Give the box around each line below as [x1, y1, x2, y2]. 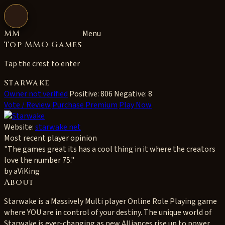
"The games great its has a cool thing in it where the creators [4, 144, 215, 155]
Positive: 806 [69, 88, 113, 99]
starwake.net [35, 122, 81, 133]
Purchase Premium [52, 99, 118, 110]
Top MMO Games [4, 39, 82, 50]
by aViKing [4, 166, 40, 177]
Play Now [119, 99, 152, 110]
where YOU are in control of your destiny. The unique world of [4, 207, 211, 218]
